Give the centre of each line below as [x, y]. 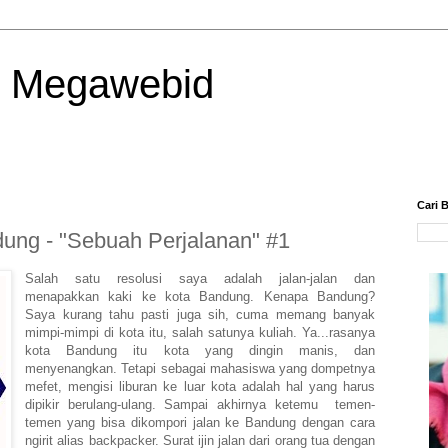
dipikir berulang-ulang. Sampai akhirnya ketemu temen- [200, 404]
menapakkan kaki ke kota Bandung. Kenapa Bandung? [200, 296]
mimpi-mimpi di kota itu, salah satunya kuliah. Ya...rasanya [200, 332]
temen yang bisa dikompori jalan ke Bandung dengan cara [200, 422]
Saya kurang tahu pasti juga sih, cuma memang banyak [200, 314]
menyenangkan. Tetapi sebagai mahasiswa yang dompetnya [200, 368]
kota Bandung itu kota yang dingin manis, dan [200, 350]
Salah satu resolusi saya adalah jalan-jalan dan [200, 278]
